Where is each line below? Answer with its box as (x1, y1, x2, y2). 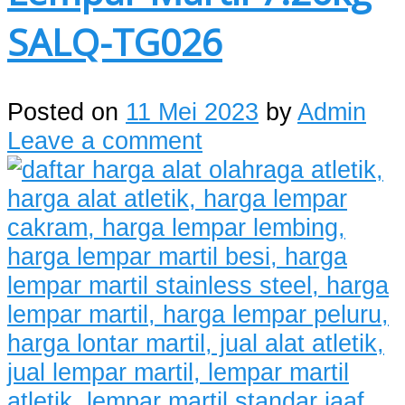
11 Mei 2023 (126, 97, 259, 126)
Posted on (7, 97, 126, 126)
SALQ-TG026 (7, 15, 222, 67)
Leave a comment (7, 126, 202, 155)
